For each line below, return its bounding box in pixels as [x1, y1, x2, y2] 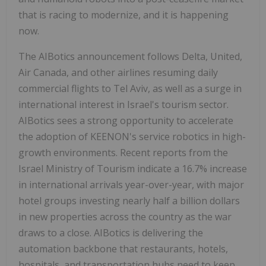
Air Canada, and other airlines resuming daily [18, 65, 218, 79]
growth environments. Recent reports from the [18, 145, 228, 159]
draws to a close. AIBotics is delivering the [18, 226, 203, 239]
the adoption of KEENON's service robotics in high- [18, 129, 246, 143]
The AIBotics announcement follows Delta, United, [18, 49, 242, 63]
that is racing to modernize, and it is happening [18, 8, 229, 21]
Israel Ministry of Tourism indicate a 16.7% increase [18, 161, 247, 175]
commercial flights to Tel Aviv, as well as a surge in [18, 81, 242, 95]
